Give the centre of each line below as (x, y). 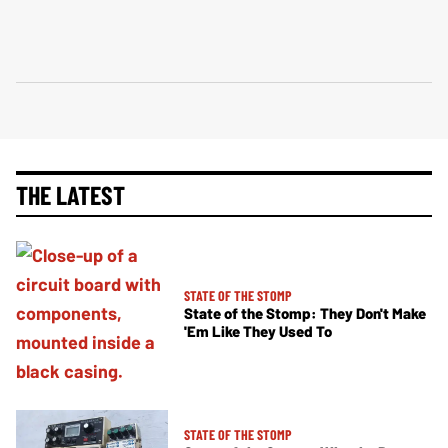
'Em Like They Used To (258, 330)
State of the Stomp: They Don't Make (305, 312)
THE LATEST (70, 194)
